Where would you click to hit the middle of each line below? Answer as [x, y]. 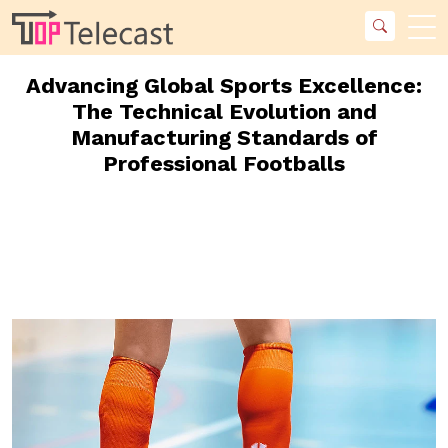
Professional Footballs [224, 163]
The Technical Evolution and [224, 111]
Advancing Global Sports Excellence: [224, 85]
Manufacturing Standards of [224, 137]
